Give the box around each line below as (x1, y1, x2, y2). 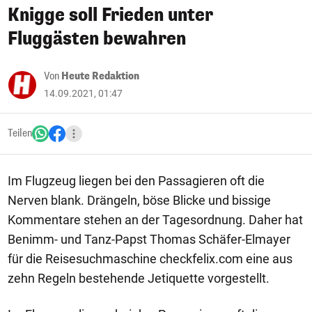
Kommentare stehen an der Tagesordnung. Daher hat (8, 212, 303, 227)
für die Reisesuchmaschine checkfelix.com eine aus (8, 251, 292, 266)
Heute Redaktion (61, 70, 139, 83)
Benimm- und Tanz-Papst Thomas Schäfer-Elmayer (8, 232, 290, 247)
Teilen (8, 127, 32, 140)
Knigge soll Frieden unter (8, 3, 213, 26)
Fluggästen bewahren (8, 27, 186, 50)
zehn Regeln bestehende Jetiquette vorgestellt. (8, 271, 270, 286)
